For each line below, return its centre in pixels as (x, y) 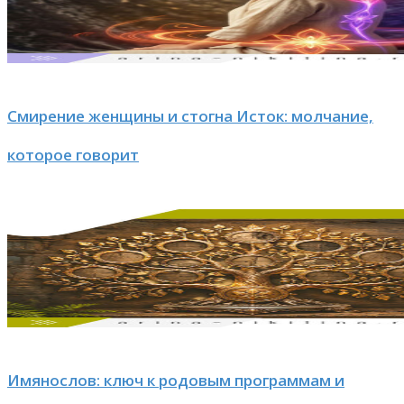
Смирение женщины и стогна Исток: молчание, (190, 116)
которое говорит (73, 155)
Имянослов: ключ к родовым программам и (176, 381)
